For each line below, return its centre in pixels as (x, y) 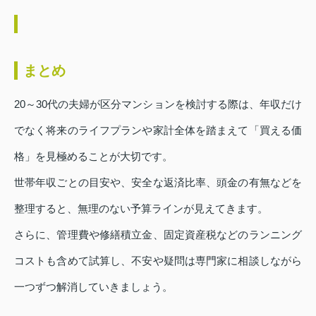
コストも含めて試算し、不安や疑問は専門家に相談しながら (158, 261)
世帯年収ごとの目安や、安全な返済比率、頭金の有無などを (158, 183)
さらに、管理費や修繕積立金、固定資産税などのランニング (158, 235)
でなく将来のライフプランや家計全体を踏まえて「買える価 (158, 130)
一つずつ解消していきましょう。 (93, 287)
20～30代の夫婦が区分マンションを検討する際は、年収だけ (158, 104)
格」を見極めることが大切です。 (93, 157)
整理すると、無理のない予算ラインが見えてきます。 (141, 209)
